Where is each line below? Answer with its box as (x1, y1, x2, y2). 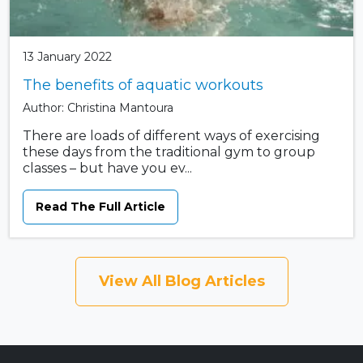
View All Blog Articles (98, 272, 265, 291)
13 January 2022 (23, 49, 112, 65)
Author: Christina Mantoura (23, 100, 173, 116)
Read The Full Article (36, 199, 165, 215)
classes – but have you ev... (23, 160, 192, 177)
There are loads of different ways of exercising (23, 128, 320, 144)
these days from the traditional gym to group (23, 144, 315, 160)
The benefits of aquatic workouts (23, 76, 263, 95)
